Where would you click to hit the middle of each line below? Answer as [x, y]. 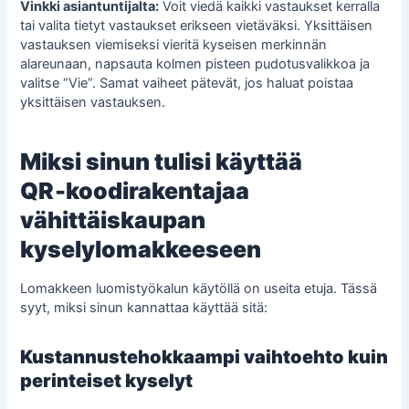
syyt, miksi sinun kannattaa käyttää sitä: [144, 308]
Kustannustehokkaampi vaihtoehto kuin [204, 357]
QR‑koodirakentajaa [135, 190]
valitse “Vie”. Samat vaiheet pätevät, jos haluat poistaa [187, 84]
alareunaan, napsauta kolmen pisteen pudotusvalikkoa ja [195, 64]
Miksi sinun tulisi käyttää [162, 161]
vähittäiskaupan [113, 220]
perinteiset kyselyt [107, 381]
